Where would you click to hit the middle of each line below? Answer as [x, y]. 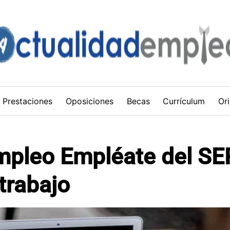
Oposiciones [89, 101]
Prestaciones [28, 101]
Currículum [184, 101]
